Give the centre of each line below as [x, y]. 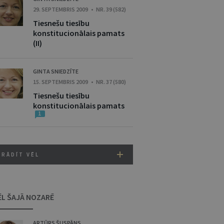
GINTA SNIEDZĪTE [56, 71]
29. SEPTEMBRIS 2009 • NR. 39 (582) [79, 9]
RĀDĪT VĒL [20, 154]
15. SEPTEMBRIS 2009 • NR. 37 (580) [79, 82]
